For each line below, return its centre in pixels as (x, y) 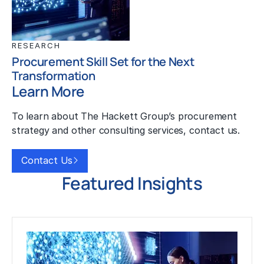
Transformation (54, 76)
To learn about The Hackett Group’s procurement (124, 116)
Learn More (48, 91)
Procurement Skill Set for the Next (103, 62)
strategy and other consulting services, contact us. (126, 131)
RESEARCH (36, 46)
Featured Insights (132, 183)
